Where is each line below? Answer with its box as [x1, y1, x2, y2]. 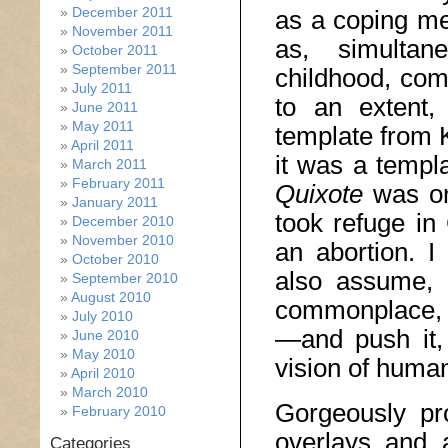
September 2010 [72, 270, 178, 286]
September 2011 [72, 61, 177, 77]
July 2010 [72, 308, 133, 324]
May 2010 [72, 346, 135, 362]
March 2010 [72, 384, 148, 400]
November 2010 [72, 232, 174, 248]
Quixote [275, 178, 373, 209]
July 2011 [72, 80, 132, 96]
